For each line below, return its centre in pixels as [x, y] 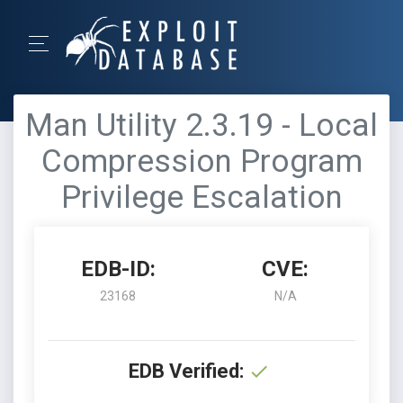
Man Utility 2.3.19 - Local [201, 125]
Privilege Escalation [201, 197]
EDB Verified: [186, 371]
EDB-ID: [118, 269]
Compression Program [201, 161]
